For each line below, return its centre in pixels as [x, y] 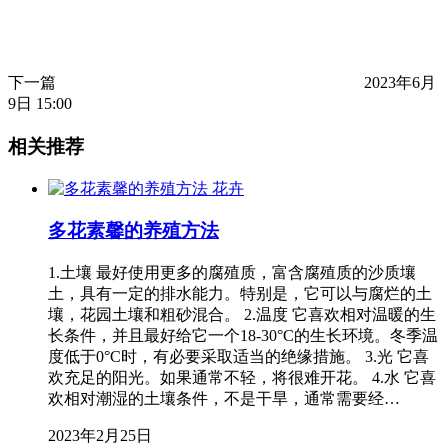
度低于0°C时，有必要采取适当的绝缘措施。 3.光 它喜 [238, 357]
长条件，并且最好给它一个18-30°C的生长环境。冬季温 [243, 336]
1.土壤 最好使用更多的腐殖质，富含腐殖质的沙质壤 [232, 273]
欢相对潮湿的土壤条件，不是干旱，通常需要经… [224, 399]
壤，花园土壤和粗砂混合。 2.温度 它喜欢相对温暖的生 [242, 315]
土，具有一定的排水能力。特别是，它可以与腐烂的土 [240, 294]
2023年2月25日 [100, 436]
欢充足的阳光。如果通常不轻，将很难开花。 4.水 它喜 [242, 378]
